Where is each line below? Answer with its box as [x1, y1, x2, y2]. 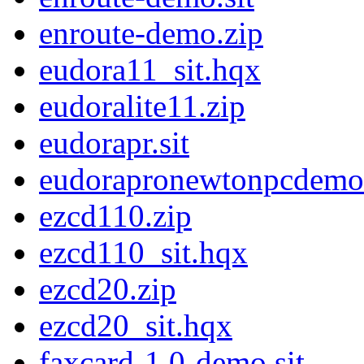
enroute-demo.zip [39, 15, 263, 51]
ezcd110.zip [39, 198, 192, 234]
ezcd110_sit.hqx [39, 235, 248, 271]
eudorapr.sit [39, 125, 189, 161]
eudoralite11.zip [39, 89, 245, 124]
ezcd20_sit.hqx [39, 308, 232, 344]
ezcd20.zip [39, 271, 176, 307]
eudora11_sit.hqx [39, 52, 261, 88]
